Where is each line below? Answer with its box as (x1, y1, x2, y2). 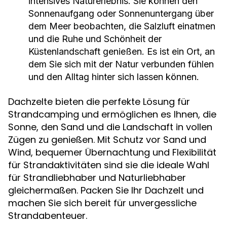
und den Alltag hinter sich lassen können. (28, 71, 199, 82)
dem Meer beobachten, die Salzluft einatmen (28, 20, 215, 31)
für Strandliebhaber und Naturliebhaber (8, 171, 186, 184)
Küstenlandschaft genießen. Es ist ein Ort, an (28, 46, 215, 57)
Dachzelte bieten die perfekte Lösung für (8, 95, 190, 108)
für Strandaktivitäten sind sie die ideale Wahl (8, 158, 209, 171)
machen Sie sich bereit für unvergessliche (8, 196, 197, 209)
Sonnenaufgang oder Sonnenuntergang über (28, 8, 214, 19)
